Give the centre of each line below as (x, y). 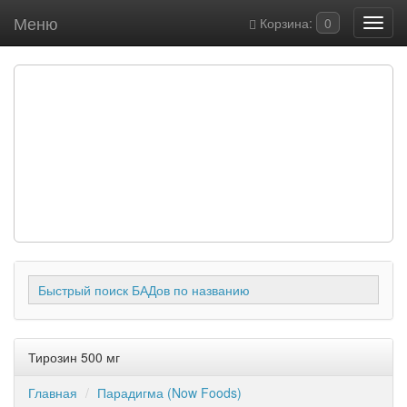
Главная (53, 392)
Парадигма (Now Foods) (169, 392)
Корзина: (286, 23)
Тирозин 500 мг (74, 357)
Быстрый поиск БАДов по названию (144, 290)
